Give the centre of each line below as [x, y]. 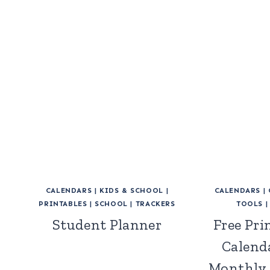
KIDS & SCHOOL [131, 191]
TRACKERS [155, 204]
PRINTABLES [63, 204]
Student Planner [107, 225]
